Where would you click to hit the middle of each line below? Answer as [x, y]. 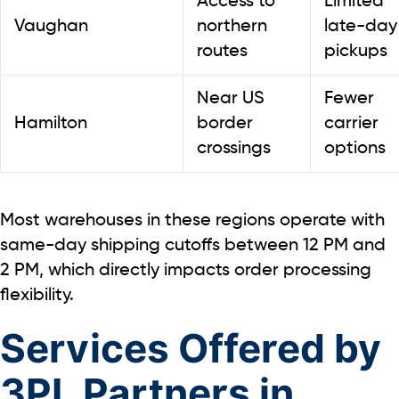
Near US [231, 98]
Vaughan [51, 26]
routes [222, 51]
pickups [356, 51]
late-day [361, 26]
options [355, 148]
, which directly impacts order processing [205, 270]
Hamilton [51, 123]
